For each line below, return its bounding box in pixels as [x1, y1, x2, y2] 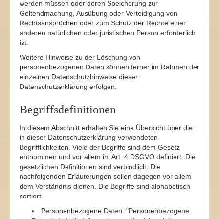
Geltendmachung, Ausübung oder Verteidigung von [20, 9, 177, 17]
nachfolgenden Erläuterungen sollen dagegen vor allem [20, 173, 191, 180]
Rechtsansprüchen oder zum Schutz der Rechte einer [20, 19, 186, 27]
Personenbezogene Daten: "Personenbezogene [41, 207, 189, 215]
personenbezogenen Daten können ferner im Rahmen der [20, 63, 199, 71]
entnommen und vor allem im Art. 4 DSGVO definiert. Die [20, 153, 196, 161]
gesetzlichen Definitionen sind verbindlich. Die [20, 163, 161, 171]
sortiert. [20, 192, 43, 200]
